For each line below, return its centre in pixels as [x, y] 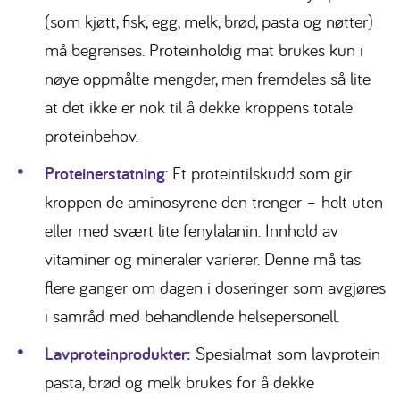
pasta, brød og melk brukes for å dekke [179, 382]
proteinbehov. [92, 136]
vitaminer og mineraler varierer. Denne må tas [203, 259]
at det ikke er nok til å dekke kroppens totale [199, 107]
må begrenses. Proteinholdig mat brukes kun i [204, 50]
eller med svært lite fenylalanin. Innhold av [192, 230]
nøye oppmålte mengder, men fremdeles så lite [208, 79]
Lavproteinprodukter [116, 354]
